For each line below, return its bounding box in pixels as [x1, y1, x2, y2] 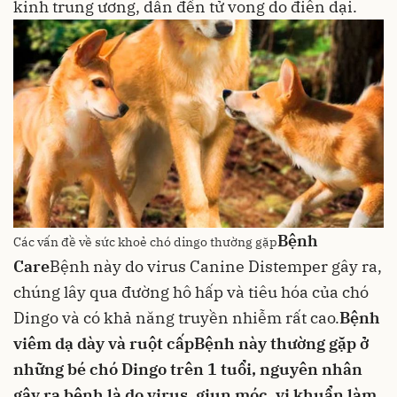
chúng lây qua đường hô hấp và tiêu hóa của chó [13, 281, 369, 302]
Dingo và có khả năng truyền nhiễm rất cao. [13, 307, 339, 328]
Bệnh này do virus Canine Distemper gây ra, [50, 255, 382, 276]
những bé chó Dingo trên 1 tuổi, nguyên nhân [13, 358, 362, 379]
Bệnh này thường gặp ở [194, 332, 369, 354]
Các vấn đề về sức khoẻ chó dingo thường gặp [13, 232, 277, 250]
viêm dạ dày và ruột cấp [13, 332, 194, 354]
